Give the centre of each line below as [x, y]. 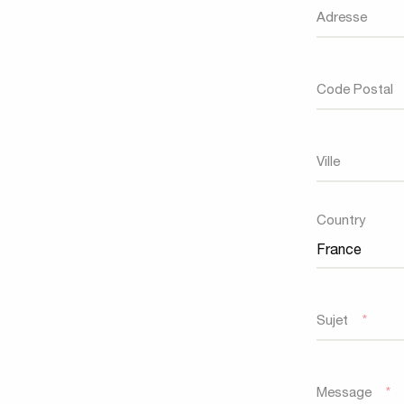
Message [344, 394]
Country [341, 221]
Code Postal [355, 91]
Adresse [342, 18]
